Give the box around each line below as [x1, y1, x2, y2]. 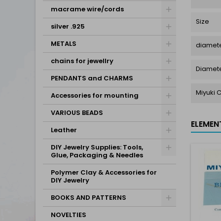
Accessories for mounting [51, 91, 139, 100]
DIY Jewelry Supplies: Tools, [51, 143, 143, 152]
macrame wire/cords [51, 4, 124, 14]
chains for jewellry [51, 56, 113, 66]
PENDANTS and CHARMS [51, 74, 133, 83]
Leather [51, 125, 77, 135]
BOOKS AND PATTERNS [51, 193, 126, 202]
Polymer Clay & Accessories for [51, 168, 157, 177]
